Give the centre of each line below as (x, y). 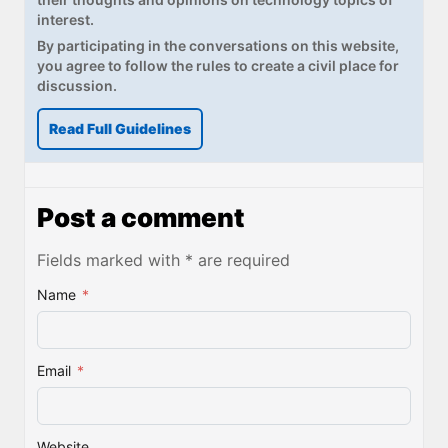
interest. (65, 19)
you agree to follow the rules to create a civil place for (218, 65)
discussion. (77, 85)
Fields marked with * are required (163, 259)
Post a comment (141, 217)
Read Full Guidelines (120, 128)
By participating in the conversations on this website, (218, 45)
